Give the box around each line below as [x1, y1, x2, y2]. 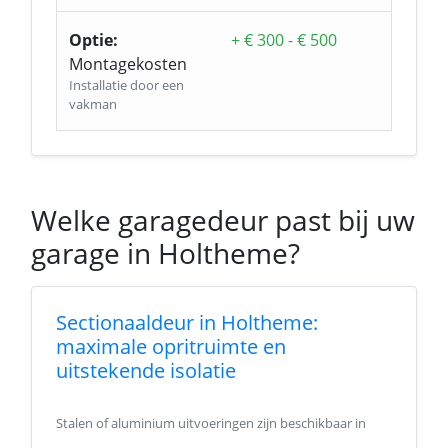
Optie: [69, 29, 118, 51]
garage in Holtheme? [31, 234, 300, 272]
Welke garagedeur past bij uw [31, 201, 415, 239]
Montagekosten [69, 53, 187, 75]
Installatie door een [69, 76, 184, 94]
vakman [69, 95, 117, 113]
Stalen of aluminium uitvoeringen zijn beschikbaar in [56, 414, 366, 432]
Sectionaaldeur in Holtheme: [56, 309, 318, 336]
